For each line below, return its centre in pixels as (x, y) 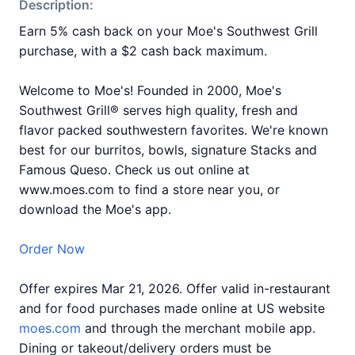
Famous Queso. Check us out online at (134, 170)
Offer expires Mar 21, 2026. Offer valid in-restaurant (175, 288)
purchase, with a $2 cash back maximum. (143, 51)
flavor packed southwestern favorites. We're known (174, 130)
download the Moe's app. (95, 209)
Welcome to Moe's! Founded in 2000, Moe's (150, 90)
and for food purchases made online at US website (172, 308)
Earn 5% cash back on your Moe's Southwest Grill (168, 31)
